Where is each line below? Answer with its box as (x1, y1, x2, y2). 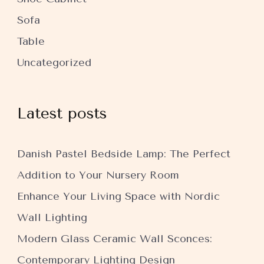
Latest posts (17, 104, 107, 123)
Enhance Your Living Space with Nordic (17, 190, 220, 203)
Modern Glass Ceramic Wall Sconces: (17, 232, 212, 245)
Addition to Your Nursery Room (17, 169, 179, 181)
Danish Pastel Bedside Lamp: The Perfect (17, 147, 230, 160)
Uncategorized (17, 56, 91, 69)
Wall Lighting (17, 211, 87, 224)
